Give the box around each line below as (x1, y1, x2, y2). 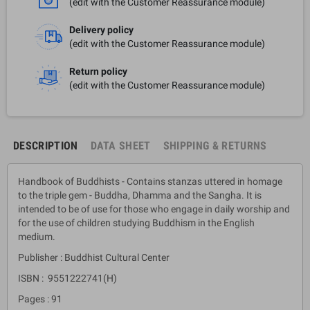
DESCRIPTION (13, 138, 78, 152)
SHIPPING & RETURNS (163, 138, 267, 152)
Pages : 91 (18, 293, 62, 304)
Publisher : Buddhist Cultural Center (18, 251, 170, 263)
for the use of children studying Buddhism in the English (18, 217, 255, 228)
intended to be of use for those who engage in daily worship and (18, 203, 290, 215)
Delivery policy (69, 24, 134, 35)
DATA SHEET (90, 138, 151, 152)
